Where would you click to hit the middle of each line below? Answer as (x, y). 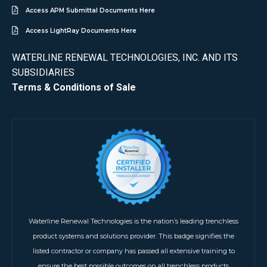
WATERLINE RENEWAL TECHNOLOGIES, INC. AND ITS (125, 57)
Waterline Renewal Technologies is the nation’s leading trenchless (133, 221)
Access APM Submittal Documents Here (90, 10)
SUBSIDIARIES (43, 72)
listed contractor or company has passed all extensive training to (133, 251)
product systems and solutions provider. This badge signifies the (133, 236)
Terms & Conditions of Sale (74, 87)
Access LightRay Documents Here (81, 30)
